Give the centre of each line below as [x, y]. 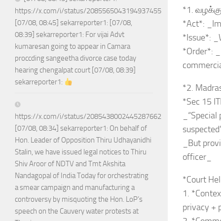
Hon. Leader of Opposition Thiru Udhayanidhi [83, 140]
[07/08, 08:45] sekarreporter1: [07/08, [74, 23]
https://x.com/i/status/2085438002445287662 [88, 117]
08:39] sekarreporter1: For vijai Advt [70, 35]
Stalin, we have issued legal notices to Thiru [81, 152]
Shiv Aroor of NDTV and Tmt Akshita [70, 164]
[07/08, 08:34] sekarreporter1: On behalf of [81, 129]
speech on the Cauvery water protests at [77, 211]
